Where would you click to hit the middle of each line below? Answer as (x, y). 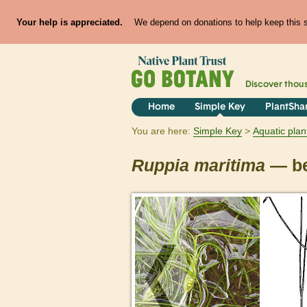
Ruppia (160, 166)
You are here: (161, 131)
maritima (230, 166)
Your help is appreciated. (69, 22)
